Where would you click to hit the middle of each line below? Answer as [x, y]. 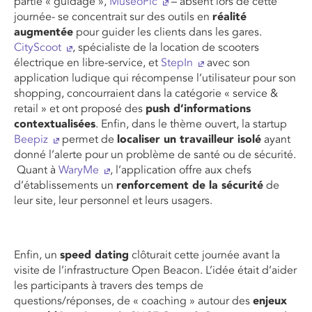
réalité [229, 17]
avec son [227, 63]
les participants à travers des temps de [109, 286]
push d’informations [198, 109]
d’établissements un [65, 186]
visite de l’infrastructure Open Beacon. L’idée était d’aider [155, 271]
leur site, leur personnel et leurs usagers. [113, 201]
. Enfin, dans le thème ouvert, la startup [191, 124]
